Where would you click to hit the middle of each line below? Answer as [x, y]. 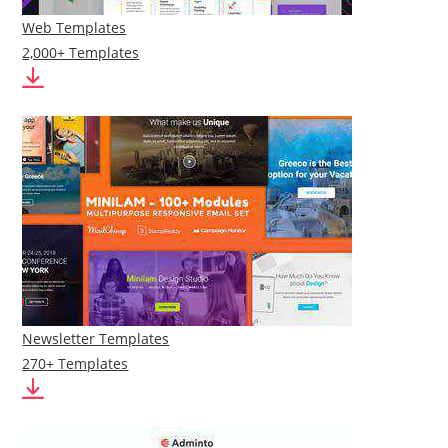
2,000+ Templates [81, 52]
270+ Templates [75, 363]
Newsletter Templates [96, 338]
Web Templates [74, 27]
